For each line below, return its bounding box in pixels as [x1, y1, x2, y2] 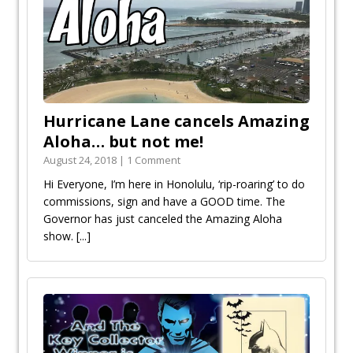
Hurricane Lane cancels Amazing [43, 110, 310, 132]
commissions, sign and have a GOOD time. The [43, 193, 285, 209]
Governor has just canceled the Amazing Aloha [43, 210, 282, 226]
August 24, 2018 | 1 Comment [43, 152, 180, 167]
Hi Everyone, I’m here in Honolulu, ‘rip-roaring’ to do [43, 176, 305, 191]
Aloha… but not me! [43, 130, 203, 152]
